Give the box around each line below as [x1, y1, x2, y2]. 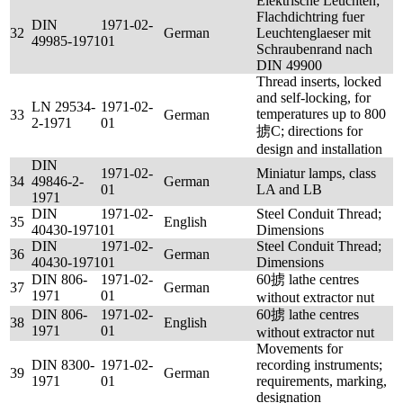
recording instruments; [256, 357, 382, 372]
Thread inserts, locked [256, 74, 381, 89]
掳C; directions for [256, 123, 363, 139]
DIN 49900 [256, 58, 322, 73]
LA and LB [256, 182, 322, 197]
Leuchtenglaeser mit [256, 25, 371, 40]
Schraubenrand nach [256, 41, 372, 57]
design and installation [256, 141, 382, 157]
